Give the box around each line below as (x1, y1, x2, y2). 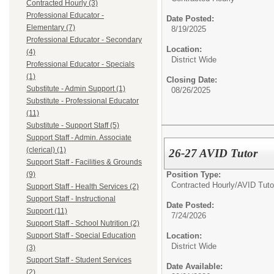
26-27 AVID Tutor (169, 146, 258, 160)
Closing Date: (166, 75, 217, 84)
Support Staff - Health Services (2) (26, 182, 139, 191)
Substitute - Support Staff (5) (26, 121, 119, 130)
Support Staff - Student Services (26, 256, 131, 264)
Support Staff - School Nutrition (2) (26, 219, 139, 228)
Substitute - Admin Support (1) (26, 84, 125, 93)
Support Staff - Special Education (26, 231, 136, 240)
